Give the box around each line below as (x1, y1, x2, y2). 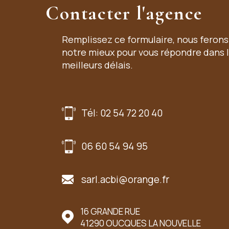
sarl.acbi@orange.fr (81, 172, 169, 186)
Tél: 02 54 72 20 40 (81, 106, 163, 120)
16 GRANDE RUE (80, 205, 141, 217)
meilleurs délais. (62, 58, 133, 71)
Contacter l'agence (45, 2, 203, 25)
